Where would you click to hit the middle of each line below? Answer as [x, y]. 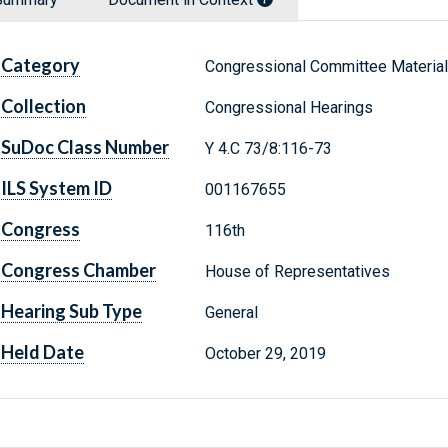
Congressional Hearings [288, 108]
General [231, 313]
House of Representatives [297, 272]
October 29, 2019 [265, 354]
